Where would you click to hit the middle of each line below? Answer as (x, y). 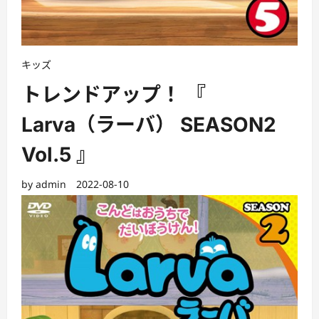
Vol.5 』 (59, 155)
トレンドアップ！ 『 (114, 95)
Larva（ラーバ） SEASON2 (149, 125)
